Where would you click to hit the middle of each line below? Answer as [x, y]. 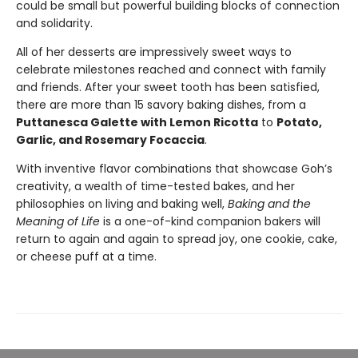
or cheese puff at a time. [86, 257]
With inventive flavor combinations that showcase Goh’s [174, 169]
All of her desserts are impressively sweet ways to [154, 52]
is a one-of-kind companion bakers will [210, 222]
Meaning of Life [58, 222]
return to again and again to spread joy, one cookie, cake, [177, 239]
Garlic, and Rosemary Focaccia [110, 140]
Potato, [299, 123]
